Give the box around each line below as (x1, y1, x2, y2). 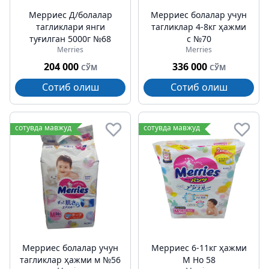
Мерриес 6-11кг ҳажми (151, 242, 247, 253)
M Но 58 (182, 254, 216, 265)
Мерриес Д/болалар (28, 9, 112, 20)
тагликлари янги (35, 21, 105, 32)
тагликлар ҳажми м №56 (20, 254, 121, 265)
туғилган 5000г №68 (29, 33, 111, 44)
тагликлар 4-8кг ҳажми (151, 21, 246, 32)
